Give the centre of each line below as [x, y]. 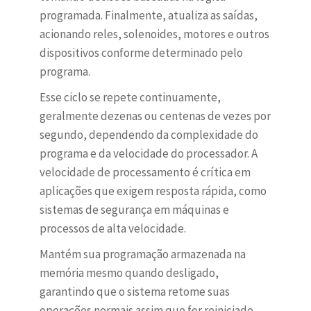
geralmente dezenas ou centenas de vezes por [155, 116]
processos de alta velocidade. [112, 229]
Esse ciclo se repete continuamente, [130, 98]
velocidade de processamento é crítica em [145, 173]
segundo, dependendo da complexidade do [149, 135]
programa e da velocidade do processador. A [148, 154]
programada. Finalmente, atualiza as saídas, [148, 16]
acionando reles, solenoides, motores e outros [154, 34]
